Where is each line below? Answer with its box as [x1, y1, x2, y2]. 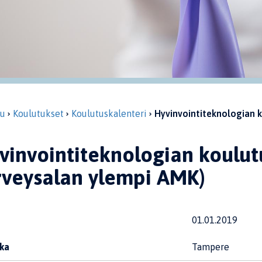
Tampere [191, 242, 229, 252]
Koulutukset [12, 108, 64, 119]
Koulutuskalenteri [71, 108, 147, 119]
